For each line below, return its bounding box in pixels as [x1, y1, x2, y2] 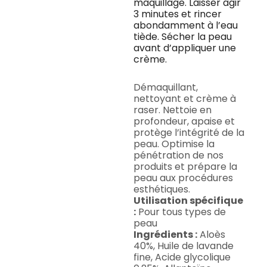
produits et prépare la [133, 160, 237, 174]
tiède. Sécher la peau [133, 30, 232, 44]
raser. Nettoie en [133, 103, 212, 117]
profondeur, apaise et [133, 114, 235, 129]
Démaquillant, [133, 80, 198, 95]
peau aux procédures [133, 171, 233, 185]
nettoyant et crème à [133, 92, 236, 106]
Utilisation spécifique [133, 194, 243, 208]
